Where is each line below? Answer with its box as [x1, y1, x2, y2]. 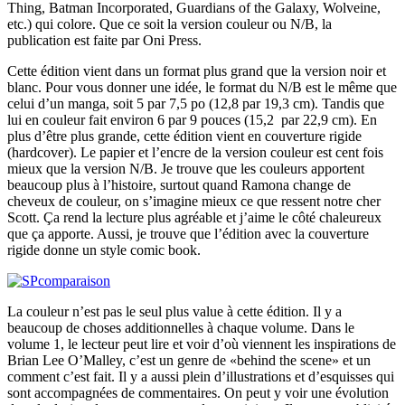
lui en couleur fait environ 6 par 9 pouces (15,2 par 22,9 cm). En [7, 112, 377, 127]
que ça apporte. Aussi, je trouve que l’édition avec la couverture [7, 226, 369, 241]
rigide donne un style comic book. [7, 242, 201, 258]
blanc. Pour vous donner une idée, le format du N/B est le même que [7, 80, 397, 95]
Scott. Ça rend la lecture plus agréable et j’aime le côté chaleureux [7, 210, 381, 225]
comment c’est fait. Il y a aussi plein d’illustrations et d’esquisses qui [7, 369, 394, 384]
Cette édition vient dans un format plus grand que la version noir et [7, 63, 386, 79]
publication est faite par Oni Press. [7, 33, 202, 48]
